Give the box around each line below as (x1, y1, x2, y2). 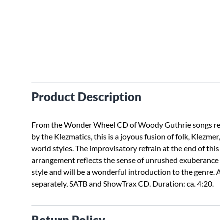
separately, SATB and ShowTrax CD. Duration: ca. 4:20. (31, 179, 214, 188)
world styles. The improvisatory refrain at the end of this (31, 143, 219, 153)
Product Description (31, 89, 141, 104)
